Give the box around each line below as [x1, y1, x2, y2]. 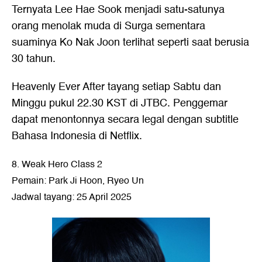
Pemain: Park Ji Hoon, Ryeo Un [12, 173, 144, 188]
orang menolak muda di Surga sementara [12, 18, 205, 35]
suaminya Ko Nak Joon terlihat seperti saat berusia [12, 34, 249, 51]
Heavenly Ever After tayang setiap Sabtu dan [12, 78, 221, 95]
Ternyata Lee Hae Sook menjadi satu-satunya [12, 1, 225, 18]
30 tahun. [12, 50, 56, 67]
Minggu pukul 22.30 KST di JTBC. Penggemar [12, 95, 227, 112]
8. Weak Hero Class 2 [12, 157, 102, 172]
